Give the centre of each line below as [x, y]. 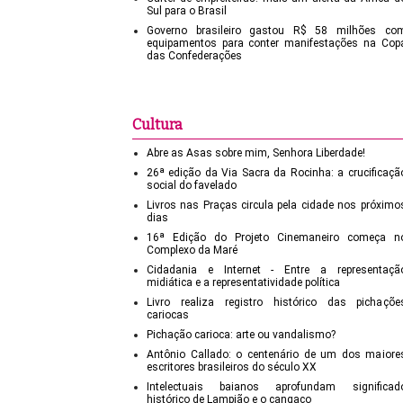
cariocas [168, 315]
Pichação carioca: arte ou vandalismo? [241, 335]
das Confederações [194, 56]
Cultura [157, 125]
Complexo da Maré [192, 251]
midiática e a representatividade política [243, 283]
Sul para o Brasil [187, 11]
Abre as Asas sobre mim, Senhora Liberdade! [256, 153]
